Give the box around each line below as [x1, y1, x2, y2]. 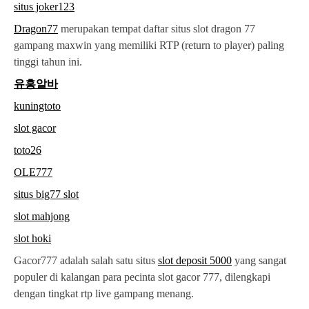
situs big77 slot [14, 188, 79, 201]
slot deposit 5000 [158, 255, 232, 267]
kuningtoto [14, 100, 61, 112]
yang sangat [232, 255, 286, 267]
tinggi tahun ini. [14, 56, 82, 68]
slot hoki [14, 232, 51, 245]
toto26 [14, 144, 41, 157]
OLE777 [14, 166, 52, 179]
